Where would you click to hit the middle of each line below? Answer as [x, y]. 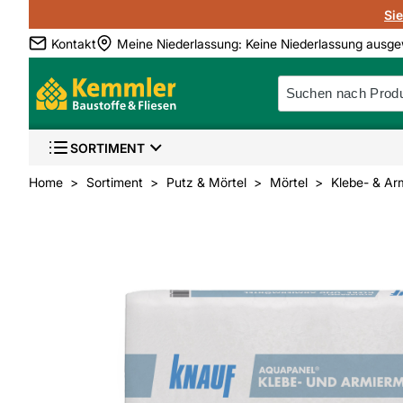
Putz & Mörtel [206, 182]
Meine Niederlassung [178, 43]
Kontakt [74, 43]
